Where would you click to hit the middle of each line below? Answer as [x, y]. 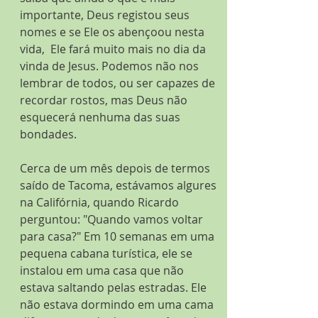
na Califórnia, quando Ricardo [101, 202]
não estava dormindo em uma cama [118, 305]
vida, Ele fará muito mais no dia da [114, 49]
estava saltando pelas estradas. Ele [115, 287]
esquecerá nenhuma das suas [102, 117]
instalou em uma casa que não [103, 270]
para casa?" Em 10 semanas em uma [119, 236]
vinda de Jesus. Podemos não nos [111, 66]
